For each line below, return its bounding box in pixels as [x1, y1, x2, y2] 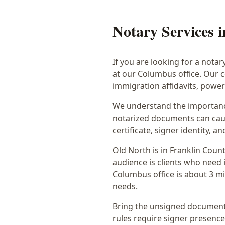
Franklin [170, 145, 200, 156]
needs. [113, 181, 138, 192]
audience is [113, 157, 157, 168]
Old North [113, 145, 151, 156]
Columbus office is [113, 169, 184, 180]
